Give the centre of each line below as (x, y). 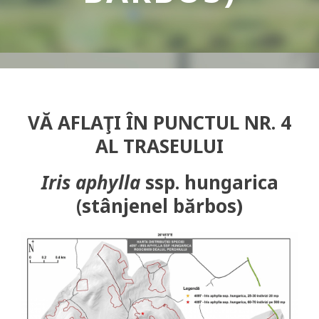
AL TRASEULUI (159, 146)
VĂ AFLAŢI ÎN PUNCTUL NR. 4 (159, 122)
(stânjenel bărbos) (159, 206)
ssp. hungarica (209, 182)
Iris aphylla (90, 182)
